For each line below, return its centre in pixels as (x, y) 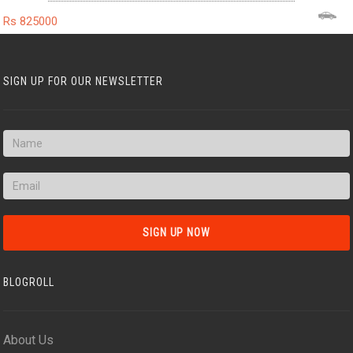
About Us (29, 340)
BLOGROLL (29, 282)
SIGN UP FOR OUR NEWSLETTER (84, 81)
